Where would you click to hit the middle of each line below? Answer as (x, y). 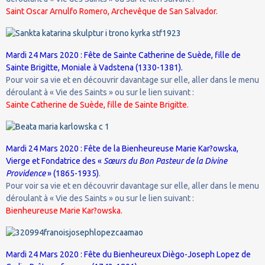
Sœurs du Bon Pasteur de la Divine (165, 161)
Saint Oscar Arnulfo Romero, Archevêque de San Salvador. (112, 11)
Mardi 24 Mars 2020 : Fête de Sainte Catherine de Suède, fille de (123, 55)
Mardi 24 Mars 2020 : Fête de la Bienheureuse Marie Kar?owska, (122, 148)
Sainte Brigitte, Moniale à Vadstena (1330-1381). (94, 67)
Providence (27, 173)
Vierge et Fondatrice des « (55, 161)
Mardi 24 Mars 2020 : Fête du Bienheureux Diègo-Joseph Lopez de (128, 254)
